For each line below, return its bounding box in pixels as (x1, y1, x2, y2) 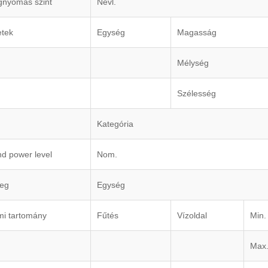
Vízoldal (177, 211, 207, 221)
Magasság (177, 28, 217, 38)
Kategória (97, 119, 133, 129)
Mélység (177, 58, 209, 68)
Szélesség (177, 89, 216, 99)
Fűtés (97, 211, 118, 221)
